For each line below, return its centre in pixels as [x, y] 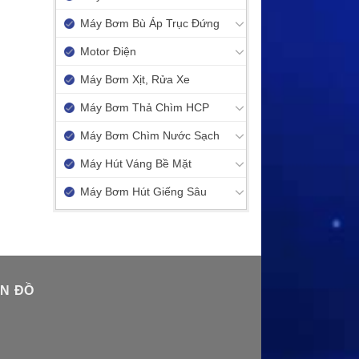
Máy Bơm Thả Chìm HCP [145, 107]
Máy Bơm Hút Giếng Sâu [143, 192]
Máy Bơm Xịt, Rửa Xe [135, 79]
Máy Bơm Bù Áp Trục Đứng [150, 23]
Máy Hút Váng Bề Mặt [136, 163]
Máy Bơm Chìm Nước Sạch [150, 135]
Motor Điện [108, 51]
